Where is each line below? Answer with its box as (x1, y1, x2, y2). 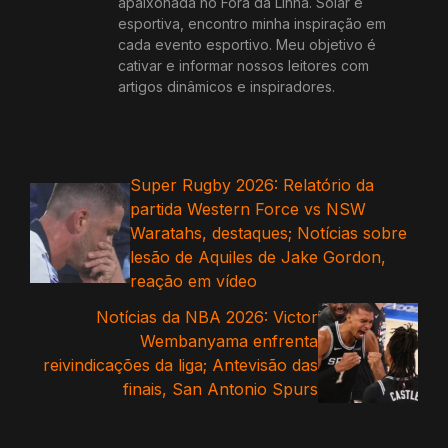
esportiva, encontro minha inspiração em (118, 15, 386, 33)
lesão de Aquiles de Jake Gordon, (130, 247, 386, 268)
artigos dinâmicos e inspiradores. (118, 78, 335, 96)
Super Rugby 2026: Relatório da (130, 175, 374, 196)
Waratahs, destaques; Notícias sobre (130, 223, 407, 244)
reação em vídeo (130, 271, 257, 292)
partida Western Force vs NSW (130, 199, 366, 220)
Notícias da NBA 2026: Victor (96, 307, 318, 328)
